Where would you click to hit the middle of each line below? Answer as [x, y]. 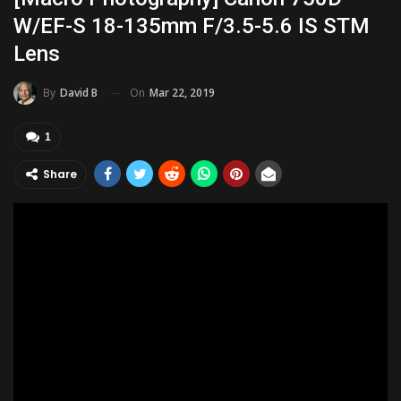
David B [79, 93]
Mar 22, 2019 [182, 92]
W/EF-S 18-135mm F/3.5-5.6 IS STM [192, 26]
